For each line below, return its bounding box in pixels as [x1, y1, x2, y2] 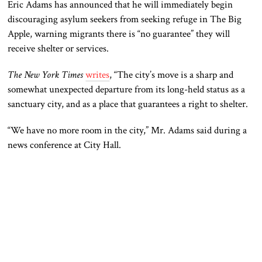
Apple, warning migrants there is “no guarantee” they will [8, 27, 230, 41]
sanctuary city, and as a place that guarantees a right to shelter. [8, 98, 249, 111]
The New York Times [8, 68, 86, 82]
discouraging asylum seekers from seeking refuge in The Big [8, 13, 242, 26]
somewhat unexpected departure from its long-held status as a [8, 83, 246, 96]
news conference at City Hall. [8, 139, 122, 152]
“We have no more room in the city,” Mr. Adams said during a [8, 124, 247, 137]
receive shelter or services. [8, 42, 112, 56]
